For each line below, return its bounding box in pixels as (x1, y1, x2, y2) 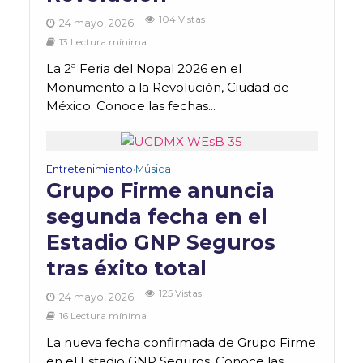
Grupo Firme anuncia (45, 178, 275, 203)
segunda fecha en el (45, 204, 267, 229)
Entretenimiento (45, 163, 133, 176)
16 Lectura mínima (58, 310, 147, 322)
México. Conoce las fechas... (45, 97, 216, 113)
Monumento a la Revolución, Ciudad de (45, 79, 289, 95)
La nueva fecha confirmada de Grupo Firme (45, 335, 316, 351)
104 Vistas (158, 13, 205, 25)
